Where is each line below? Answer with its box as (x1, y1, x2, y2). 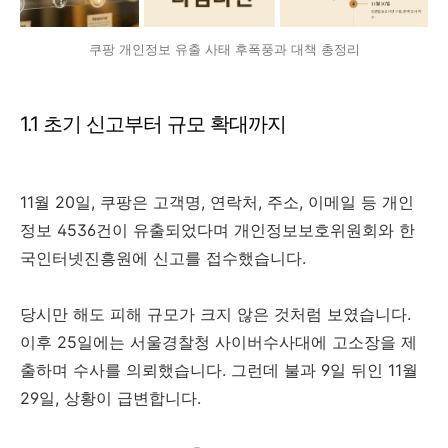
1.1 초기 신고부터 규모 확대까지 (20, 112, 286, 137)
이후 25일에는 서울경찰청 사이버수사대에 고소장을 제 (20, 332, 417, 353)
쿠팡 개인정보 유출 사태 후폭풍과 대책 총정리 (88, 41, 360, 58)
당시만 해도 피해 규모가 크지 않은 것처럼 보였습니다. (20, 304, 411, 325)
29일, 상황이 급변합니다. (20, 388, 201, 409)
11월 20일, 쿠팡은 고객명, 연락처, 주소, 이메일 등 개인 (20, 192, 414, 213)
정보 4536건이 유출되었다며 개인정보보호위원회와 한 (20, 220, 415, 241)
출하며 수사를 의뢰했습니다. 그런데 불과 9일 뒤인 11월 (20, 360, 418, 381)
